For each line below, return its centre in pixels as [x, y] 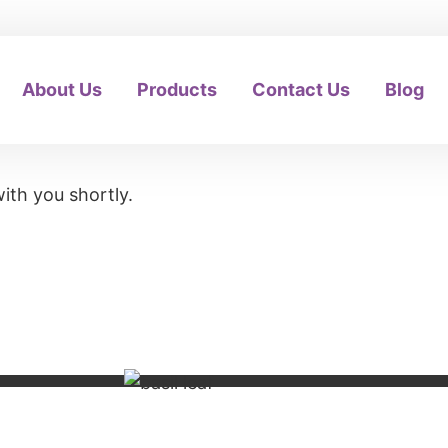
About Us [62, 89]
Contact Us [301, 89]
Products [177, 89]
